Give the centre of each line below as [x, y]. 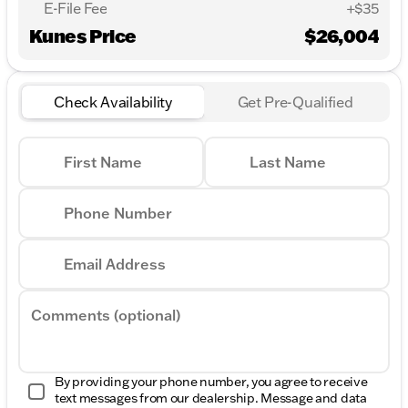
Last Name [288, 162]
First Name [103, 162]
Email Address [115, 264]
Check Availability [113, 102]
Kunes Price [83, 35]
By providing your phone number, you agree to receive [211, 381]
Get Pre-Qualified [295, 102]
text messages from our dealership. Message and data [211, 398]
